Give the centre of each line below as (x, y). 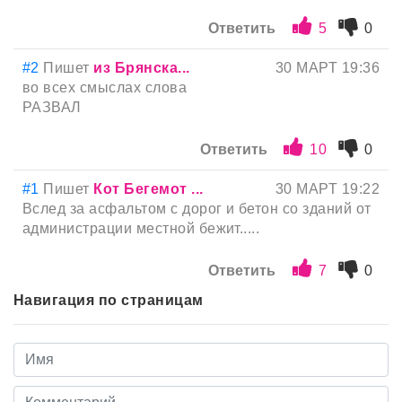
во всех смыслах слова (105, 88)
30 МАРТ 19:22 (327, 189)
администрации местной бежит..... (141, 229)
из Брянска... (142, 68)
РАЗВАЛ (52, 108)
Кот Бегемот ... (149, 189)
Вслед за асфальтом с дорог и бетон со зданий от (197, 209)
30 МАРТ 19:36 (327, 68)
